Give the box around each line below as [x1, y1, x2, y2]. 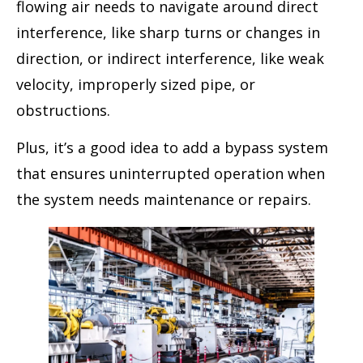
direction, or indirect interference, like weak [16, 48, 324, 68]
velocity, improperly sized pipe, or [16, 74, 255, 94]
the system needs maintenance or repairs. [16, 189, 311, 209]
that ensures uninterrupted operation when [16, 163, 325, 183]
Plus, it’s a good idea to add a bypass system [16, 137, 328, 157]
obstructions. [16, 100, 110, 120]
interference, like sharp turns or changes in [16, 22, 320, 42]
